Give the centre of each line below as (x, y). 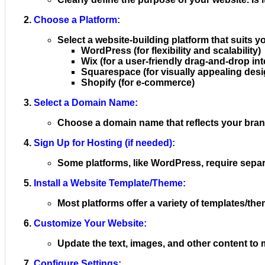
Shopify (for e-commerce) (138, 82)
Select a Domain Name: (86, 102)
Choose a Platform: (77, 20)
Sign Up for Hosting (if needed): (104, 143)
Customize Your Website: (90, 223)
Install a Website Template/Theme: (110, 183)
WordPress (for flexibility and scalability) (171, 50)
